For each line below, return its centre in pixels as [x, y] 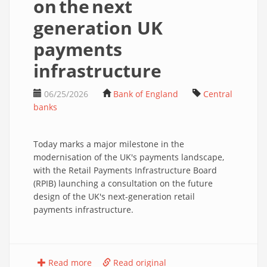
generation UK [98, 28]
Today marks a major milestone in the [109, 144]
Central [218, 94]
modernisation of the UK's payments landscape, [129, 157]
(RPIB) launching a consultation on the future [123, 183]
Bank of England [146, 94]
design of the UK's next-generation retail [114, 196]
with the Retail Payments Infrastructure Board [125, 170]
